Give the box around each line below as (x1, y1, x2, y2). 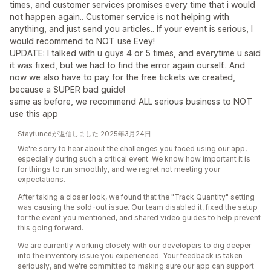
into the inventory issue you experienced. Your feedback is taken (18, 251, 243, 260)
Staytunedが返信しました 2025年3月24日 (18, 129, 151, 138)
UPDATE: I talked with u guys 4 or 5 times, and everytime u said (10, 48, 261, 58)
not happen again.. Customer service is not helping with (10, 11, 229, 22)
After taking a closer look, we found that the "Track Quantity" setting (18, 192, 255, 201)
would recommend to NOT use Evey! (10, 36, 155, 46)
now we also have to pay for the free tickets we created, (10, 72, 235, 82)
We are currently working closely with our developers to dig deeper (18, 241, 251, 250)
